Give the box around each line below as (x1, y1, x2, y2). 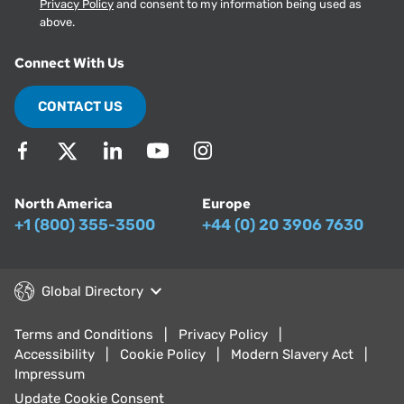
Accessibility (14, 346, 95, 363)
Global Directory (41, 283, 143, 300)
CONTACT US (38, 98, 123, 115)
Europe (202, 195, 251, 214)
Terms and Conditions (14, 326, 153, 344)
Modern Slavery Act (231, 346, 353, 363)
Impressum (14, 366, 85, 383)
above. (40, 15, 75, 30)
